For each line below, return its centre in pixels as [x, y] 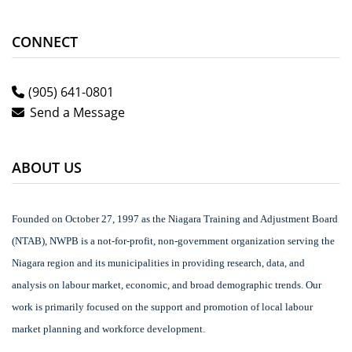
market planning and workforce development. [108, 329]
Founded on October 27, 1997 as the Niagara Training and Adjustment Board [175, 219]
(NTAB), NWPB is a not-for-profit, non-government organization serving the [173, 241]
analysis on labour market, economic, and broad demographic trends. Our [167, 285]
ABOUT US [47, 168]
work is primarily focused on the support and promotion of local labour [162, 307]
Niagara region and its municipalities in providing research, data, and [158, 263]
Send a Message [77, 113]
